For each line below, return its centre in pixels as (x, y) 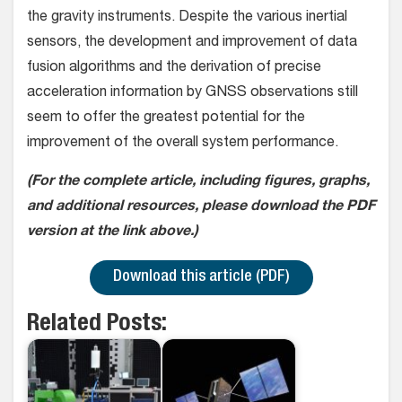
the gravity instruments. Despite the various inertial (187, 18)
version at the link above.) (113, 232)
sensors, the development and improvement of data (192, 43)
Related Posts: (97, 325)
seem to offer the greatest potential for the (166, 118)
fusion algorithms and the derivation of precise (174, 68)
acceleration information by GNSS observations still (192, 93)
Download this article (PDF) (201, 277)
